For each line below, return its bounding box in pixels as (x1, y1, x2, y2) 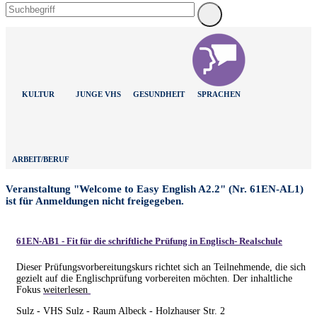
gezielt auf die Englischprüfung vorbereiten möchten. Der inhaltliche (16, 272, 292, 284)
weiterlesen (43, 284, 88, 295)
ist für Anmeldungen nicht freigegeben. (6, 195, 184, 207)
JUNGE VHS (76, 89, 122, 98)
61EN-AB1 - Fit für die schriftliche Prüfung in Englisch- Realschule (16, 235, 282, 246)
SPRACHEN (197, 89, 241, 98)
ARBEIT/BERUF (11, 154, 69, 163)
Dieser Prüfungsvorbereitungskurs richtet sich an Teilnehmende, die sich (16, 261, 306, 272)
